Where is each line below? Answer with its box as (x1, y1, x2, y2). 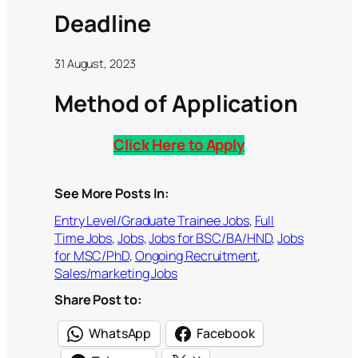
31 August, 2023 (54, 56, 136, 72)
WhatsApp (89, 324, 152, 343)
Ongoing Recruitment (134, 246, 257, 265)
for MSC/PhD (54, 246, 129, 265)
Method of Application (54, 87, 298, 119)
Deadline (54, 8, 152, 40)
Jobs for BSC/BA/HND (149, 229, 272, 247)
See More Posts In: (54, 185, 170, 203)
